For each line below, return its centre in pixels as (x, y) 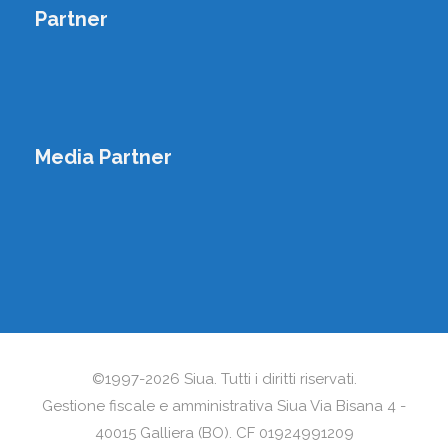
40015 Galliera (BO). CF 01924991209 (224, 432)
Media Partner (103, 156)
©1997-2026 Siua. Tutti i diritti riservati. (224, 378)
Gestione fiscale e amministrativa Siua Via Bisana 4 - (224, 405)
